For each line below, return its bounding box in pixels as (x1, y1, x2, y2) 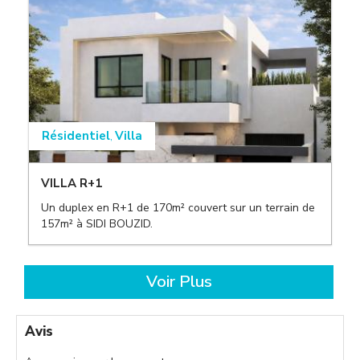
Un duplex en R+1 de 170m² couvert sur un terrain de (41, 200, 315, 216)
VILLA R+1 (41, 175, 102, 192)
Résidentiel (42, 128, 110, 145)
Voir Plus (145, 271, 212, 293)
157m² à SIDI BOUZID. (41, 216, 153, 232)
